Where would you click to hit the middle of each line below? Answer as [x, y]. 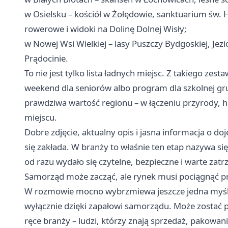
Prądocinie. [46, 58]
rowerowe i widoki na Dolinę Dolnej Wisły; [106, 28]
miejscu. [41, 117]
